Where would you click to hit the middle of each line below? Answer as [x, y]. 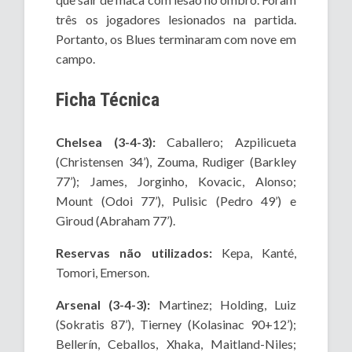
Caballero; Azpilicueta [225, 142]
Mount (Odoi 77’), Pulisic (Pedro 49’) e [176, 201]
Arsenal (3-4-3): [103, 305]
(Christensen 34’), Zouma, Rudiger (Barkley [176, 162]
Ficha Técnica [108, 100]
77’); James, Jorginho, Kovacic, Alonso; [176, 181]
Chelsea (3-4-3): [106, 142]
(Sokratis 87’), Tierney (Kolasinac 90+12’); [176, 324]
